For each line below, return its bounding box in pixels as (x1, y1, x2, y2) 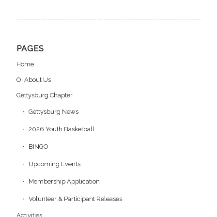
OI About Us (16, 76, 51, 83)
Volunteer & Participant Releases (28, 195, 122, 202)
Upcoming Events (28, 160, 80, 168)
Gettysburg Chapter (16, 92, 73, 99)
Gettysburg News (28, 108, 78, 115)
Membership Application (28, 178, 100, 185)
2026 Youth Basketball (28, 125, 94, 133)
